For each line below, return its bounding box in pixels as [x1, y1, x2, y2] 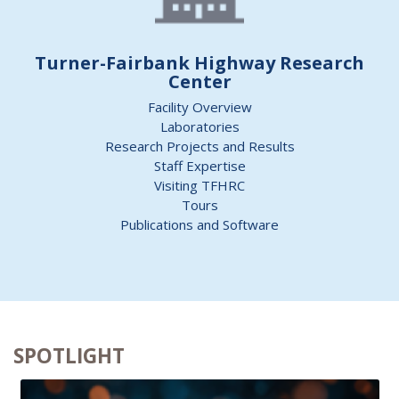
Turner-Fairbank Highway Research [35, 50, 364, 75]
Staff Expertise [153, 157, 246, 175]
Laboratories [159, 118, 240, 136]
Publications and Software [120, 216, 279, 234]
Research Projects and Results [104, 137, 295, 156]
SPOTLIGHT [13, 342, 125, 370]
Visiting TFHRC [154, 176, 245, 195]
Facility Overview [147, 98, 252, 117]
